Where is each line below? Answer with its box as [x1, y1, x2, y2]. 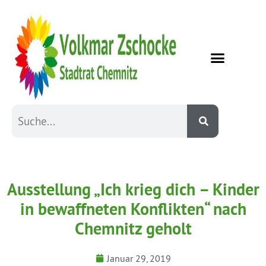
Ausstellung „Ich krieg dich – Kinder [7, 178, 259, 200]
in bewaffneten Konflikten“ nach [20, 198, 246, 220]
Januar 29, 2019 [106, 252, 171, 264]
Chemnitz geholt [74, 217, 192, 239]
